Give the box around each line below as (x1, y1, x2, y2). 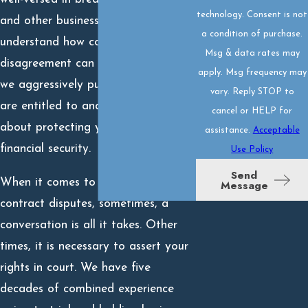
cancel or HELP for (212, 107, 293, 116)
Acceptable (252, 126, 300, 135)
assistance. (204, 126, 253, 135)
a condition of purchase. (201, 30, 303, 39)
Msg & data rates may (204, 49, 300, 58)
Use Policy (231, 145, 274, 155)
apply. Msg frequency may (197, 68, 307, 78)
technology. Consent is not (197, 10, 247, 20)
